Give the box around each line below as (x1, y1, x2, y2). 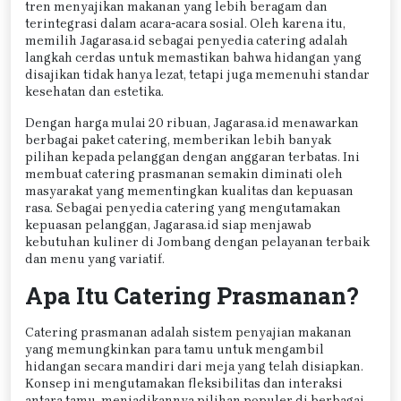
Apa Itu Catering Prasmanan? (25, 279, 359, 311)
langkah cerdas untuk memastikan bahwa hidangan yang (25, 49, 362, 65)
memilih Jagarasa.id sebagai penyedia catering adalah (25, 32, 348, 48)
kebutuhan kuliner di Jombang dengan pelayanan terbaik (25, 234, 370, 250)
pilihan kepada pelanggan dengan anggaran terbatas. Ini (25, 149, 360, 165)
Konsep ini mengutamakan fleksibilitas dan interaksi (25, 375, 343, 391)
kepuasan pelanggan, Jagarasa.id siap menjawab (25, 217, 311, 233)
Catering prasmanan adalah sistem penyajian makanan (25, 324, 352, 340)
